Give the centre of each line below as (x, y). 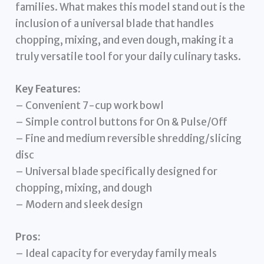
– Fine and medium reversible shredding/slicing (129, 139)
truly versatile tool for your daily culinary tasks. (128, 56)
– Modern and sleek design (79, 205)
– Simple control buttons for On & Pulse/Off (122, 122)
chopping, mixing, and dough (84, 188)
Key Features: (48, 89)
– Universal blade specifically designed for (117, 172)
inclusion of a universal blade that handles (115, 23)
